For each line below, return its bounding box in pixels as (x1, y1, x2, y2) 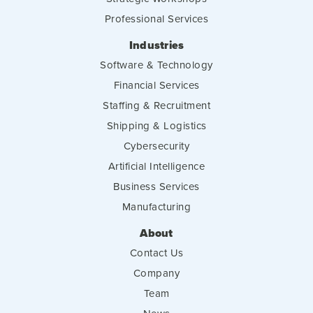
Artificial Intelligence (108, 158, 205, 173)
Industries (129, 36, 184, 53)
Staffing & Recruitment (103, 97, 210, 112)
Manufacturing (122, 198, 191, 214)
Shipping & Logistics (106, 117, 207, 133)
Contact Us (129, 245, 184, 260)
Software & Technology (100, 57, 213, 72)
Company (133, 265, 180, 280)
